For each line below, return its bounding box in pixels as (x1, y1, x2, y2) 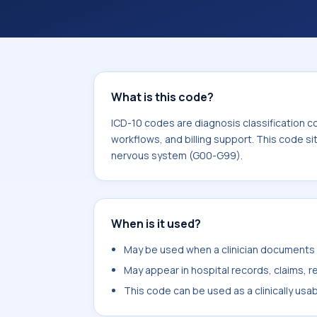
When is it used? (111, 216, 201, 231)
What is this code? (111, 89, 214, 105)
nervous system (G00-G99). (111, 149, 243, 162)
